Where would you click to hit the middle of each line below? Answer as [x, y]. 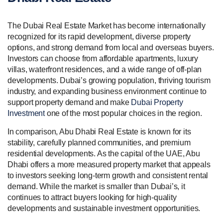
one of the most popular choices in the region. [123, 113]
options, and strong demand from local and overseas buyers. [111, 47]
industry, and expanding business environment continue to [107, 91]
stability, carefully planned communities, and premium [99, 142]
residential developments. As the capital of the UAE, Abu [104, 153]
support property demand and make [69, 102]
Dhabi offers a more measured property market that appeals [109, 164]
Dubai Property [157, 102]
